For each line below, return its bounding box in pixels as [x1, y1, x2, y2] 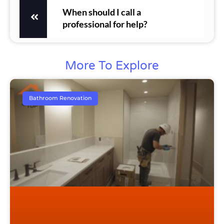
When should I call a [62, 6, 141, 17]
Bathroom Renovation [29, 94, 92, 102]
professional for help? [62, 18, 147, 29]
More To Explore [65, 58, 159, 73]
